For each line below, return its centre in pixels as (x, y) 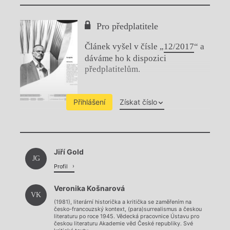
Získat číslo (138, 102)
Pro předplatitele (128, 26)
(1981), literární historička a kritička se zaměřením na (123, 202)
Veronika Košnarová (89, 188)
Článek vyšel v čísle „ (124, 47)
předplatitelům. (112, 69)
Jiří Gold (69, 152)
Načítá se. (115, 155)
